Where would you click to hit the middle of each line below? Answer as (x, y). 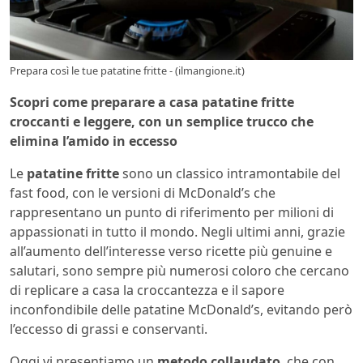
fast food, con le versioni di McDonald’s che (143, 193)
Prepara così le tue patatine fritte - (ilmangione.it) (127, 71)
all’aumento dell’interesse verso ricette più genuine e (171, 252)
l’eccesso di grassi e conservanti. (109, 329)
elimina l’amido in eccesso (94, 141)
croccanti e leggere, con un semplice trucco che (162, 122)
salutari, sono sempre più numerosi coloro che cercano (179, 271)
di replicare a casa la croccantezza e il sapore (147, 290)
